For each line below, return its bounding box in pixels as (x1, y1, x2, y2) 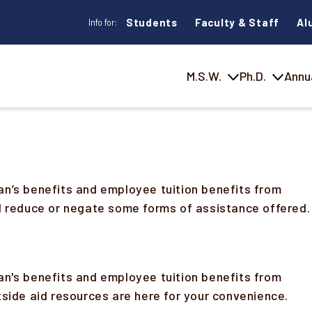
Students (125, 15, 178, 29)
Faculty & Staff (194, 15, 280, 29)
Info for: (88, 16, 118, 28)
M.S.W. (187, 68, 221, 84)
